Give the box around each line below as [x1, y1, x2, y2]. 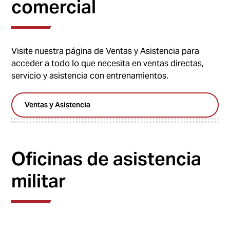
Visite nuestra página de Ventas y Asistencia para [11, 46, 200, 56]
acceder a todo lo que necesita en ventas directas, [11, 58, 204, 69]
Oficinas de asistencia [11, 147, 202, 170]
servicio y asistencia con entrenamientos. [11, 70, 169, 81]
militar [11, 169, 66, 193]
